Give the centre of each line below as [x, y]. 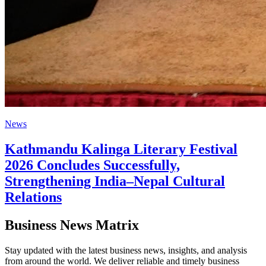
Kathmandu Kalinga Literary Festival [121, 149]
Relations [33, 197]
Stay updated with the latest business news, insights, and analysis [126, 251]
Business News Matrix [72, 225]
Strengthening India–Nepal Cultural [115, 181]
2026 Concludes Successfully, [92, 165]
